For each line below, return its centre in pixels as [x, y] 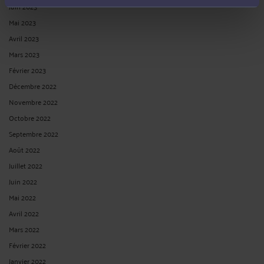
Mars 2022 [24, 229]
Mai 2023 [22, 22]
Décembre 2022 [33, 85]
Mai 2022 [22, 197]
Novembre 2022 [33, 101]
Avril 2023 [24, 38]
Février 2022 [27, 245]
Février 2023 [27, 70]
